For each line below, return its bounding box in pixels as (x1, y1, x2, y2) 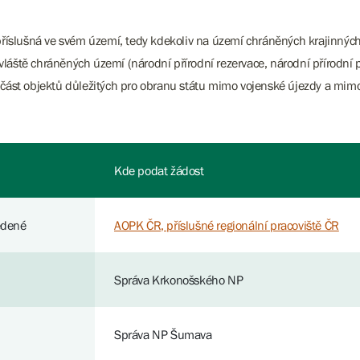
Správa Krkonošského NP (114, 272, 243, 287)
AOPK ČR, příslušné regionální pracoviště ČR (114, 218, 339, 232)
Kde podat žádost (114, 163, 204, 178)
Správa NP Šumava (114, 327, 212, 342)
